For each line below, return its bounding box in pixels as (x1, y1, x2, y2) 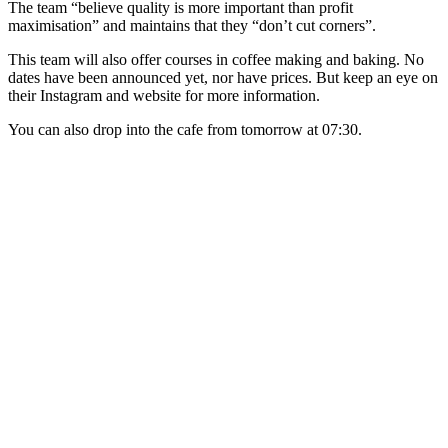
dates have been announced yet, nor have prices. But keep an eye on (8, 69, 438, 87)
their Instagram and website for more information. (8, 87, 320, 105)
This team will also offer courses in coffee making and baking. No (8, 51, 424, 69)
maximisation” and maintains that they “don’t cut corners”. (8, 17, 376, 35)
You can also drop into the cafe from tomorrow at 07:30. (8, 121, 362, 139)
